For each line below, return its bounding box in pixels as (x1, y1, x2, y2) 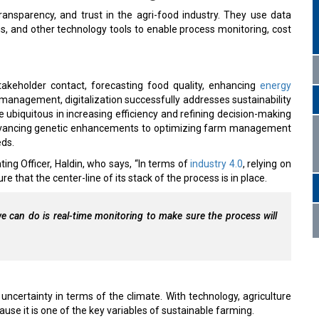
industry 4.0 (190, 155, 243, 167)
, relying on (242, 155, 292, 167)
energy (260, 77, 291, 88)
